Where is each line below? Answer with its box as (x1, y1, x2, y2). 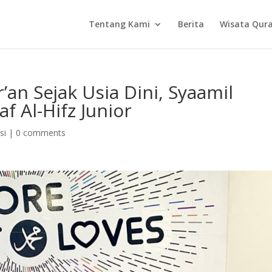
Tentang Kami (88, 18, 150, 30)
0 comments (16, 127, 66, 138)
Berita (177, 18, 204, 30)
